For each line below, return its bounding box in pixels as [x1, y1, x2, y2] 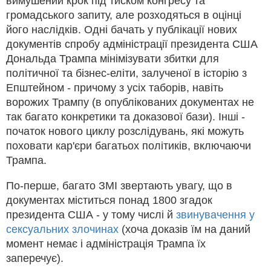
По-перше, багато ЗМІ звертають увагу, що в [6, 179, 232, 192]
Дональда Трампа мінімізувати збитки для [6, 52, 219, 65]
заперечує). [6, 252, 64, 264]
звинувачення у [176, 208, 255, 221]
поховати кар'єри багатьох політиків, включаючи [6, 139, 251, 152]
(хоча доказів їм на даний [119, 223, 250, 235]
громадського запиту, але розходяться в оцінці [6, 8, 241, 21]
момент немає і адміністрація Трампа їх [6, 237, 206, 250]
